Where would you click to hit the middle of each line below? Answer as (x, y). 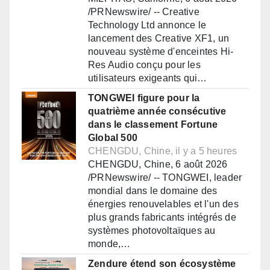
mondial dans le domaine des (153, 191)
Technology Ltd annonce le (147, 25)
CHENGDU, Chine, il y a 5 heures (163, 151)
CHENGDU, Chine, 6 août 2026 (158, 165)
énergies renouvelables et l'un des (163, 204)
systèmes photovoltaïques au (152, 231)
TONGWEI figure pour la (144, 98)
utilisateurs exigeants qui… (148, 78)
